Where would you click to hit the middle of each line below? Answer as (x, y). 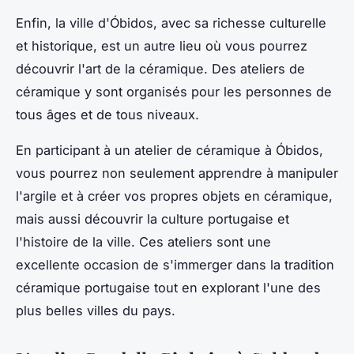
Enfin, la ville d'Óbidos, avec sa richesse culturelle (171, 23)
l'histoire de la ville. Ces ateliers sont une (143, 241)
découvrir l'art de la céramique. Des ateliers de (160, 68)
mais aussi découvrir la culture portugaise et (153, 218)
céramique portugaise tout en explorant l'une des (168, 287)
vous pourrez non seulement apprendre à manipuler (177, 173)
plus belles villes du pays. (96, 310)
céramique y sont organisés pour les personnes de (174, 91)
